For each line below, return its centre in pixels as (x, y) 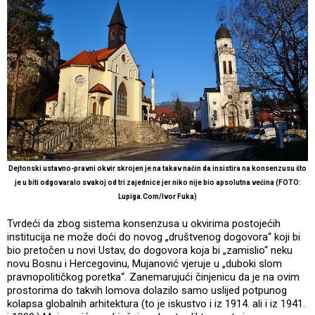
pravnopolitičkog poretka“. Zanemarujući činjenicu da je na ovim (153, 277)
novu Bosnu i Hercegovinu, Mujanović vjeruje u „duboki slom (144, 263)
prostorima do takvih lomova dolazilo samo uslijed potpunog (147, 290)
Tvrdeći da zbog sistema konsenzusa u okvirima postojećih (144, 223)
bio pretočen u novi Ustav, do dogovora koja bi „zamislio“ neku (150, 250)
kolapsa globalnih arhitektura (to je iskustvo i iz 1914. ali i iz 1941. (156, 303)
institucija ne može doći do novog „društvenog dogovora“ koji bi (154, 237)
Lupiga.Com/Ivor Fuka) (157, 196)
